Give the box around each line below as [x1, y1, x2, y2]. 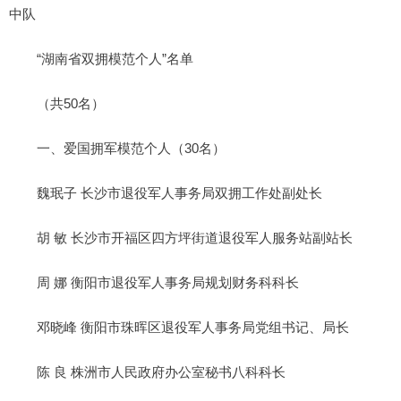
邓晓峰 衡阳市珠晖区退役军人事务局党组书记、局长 [36, 319, 349, 335]
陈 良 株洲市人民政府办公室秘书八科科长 [36, 363, 286, 380]
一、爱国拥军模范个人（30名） [36, 140, 226, 156]
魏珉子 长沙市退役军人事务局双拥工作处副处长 [36, 184, 322, 200]
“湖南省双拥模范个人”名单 [36, 50, 193, 66]
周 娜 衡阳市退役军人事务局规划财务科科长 [36, 274, 299, 290]
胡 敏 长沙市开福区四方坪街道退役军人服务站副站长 [36, 229, 353, 245]
